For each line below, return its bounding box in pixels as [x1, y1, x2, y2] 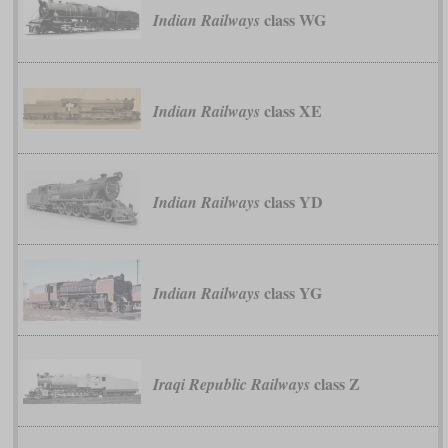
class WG [259, 8, 326, 32]
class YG [259, 281, 322, 305]
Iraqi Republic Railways [152, 373, 310, 396]
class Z [309, 372, 360, 396]
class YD [259, 190, 323, 214]
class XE [259, 99, 322, 123]
